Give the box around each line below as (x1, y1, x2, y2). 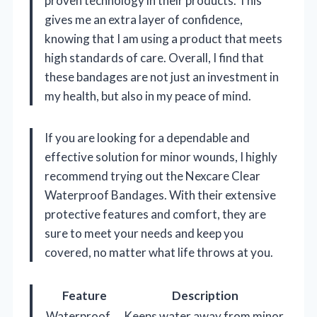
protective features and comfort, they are (45, 206, 266, 221)
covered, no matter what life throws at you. (45, 244, 273, 260)
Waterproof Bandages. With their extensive (45, 187, 276, 202)
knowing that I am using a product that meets (45, 30, 282, 46)
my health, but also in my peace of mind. (45, 88, 251, 103)
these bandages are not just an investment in (45, 69, 279, 84)
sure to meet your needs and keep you (45, 225, 243, 241)
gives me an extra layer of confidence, (45, 11, 243, 27)
